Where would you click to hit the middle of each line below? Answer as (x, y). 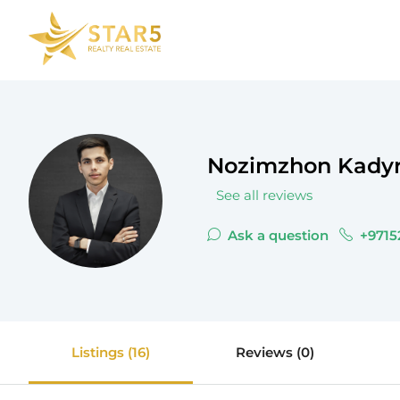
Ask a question (276, 235)
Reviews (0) (275, 352)
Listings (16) (111, 352)
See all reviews (264, 195)
